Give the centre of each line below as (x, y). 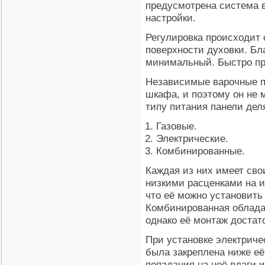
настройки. (171, 18)
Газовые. (177, 126)
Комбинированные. (201, 151)
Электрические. (192, 138)
